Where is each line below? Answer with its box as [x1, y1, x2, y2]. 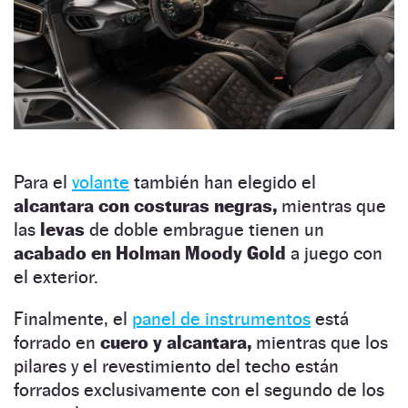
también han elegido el [129, 170, 316, 193]
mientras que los [256, 331, 388, 353]
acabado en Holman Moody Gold [14, 241, 291, 264]
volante [72, 170, 129, 193]
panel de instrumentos [132, 307, 311, 330]
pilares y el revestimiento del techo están [14, 354, 339, 377]
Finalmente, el [14, 307, 132, 330]
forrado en [14, 331, 100, 353]
